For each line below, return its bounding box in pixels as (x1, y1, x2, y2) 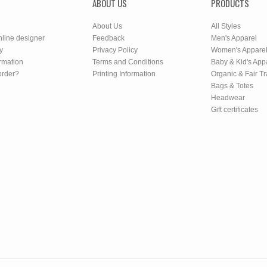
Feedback (92, 34, 125, 42)
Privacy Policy (92, 46, 138, 54)
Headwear (211, 94, 245, 102)
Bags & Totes (211, 82, 253, 90)
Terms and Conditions (92, 58, 163, 66)
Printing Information (92, 70, 156, 78)
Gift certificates (211, 105, 258, 114)
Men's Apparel (211, 34, 257, 42)
